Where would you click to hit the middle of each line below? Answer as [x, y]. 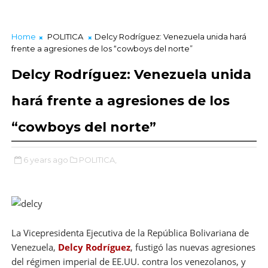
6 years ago [45, 159]
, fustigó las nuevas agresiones [193, 247]
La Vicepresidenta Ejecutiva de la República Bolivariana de [130, 232]
